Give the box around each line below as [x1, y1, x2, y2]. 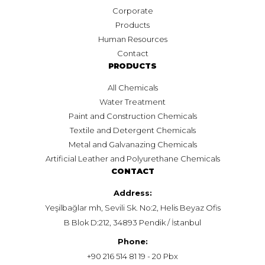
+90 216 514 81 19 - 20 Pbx [87, 251, 178, 261]
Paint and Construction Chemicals [68, 111, 197, 121]
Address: [113, 188, 152, 198]
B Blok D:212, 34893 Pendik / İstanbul [64, 217, 201, 227]
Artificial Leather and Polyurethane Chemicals [45, 153, 220, 163]
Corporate [112, 5, 153, 15]
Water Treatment [99, 96, 166, 106]
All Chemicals [107, 82, 158, 92]
